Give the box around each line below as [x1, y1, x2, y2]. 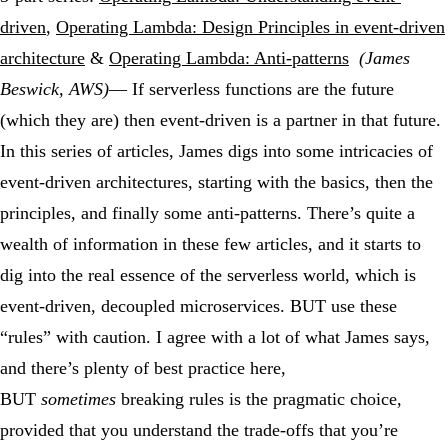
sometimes [41, 388, 116, 409]
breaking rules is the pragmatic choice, [116, 388, 402, 409]
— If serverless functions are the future [109, 78, 394, 99]
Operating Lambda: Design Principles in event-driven [56, 16, 445, 37]
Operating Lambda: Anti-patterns [109, 47, 349, 68]
